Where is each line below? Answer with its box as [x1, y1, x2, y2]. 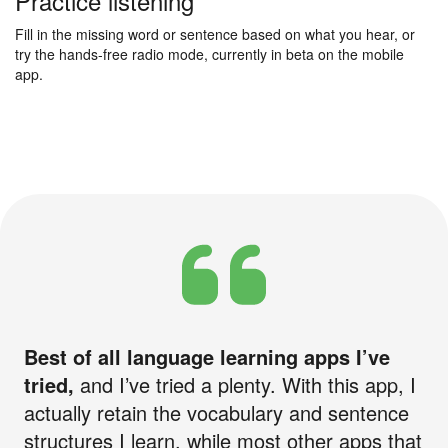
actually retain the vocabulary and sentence [24, 397, 409, 427]
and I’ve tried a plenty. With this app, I [74, 369, 416, 399]
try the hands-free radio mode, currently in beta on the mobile [15, 43, 404, 64]
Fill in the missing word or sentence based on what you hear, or [15, 23, 415, 44]
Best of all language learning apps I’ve [24, 341, 390, 371]
